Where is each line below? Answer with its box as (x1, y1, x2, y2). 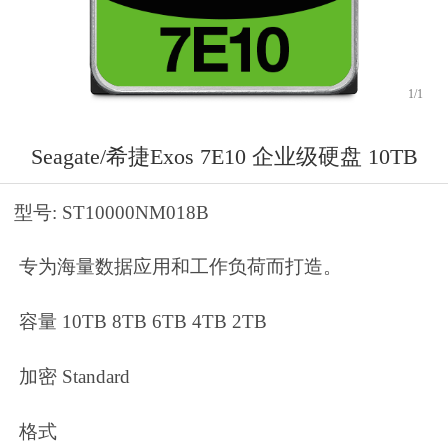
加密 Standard (14, 365, 135, 387)
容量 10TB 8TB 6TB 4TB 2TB (14, 311, 272, 332)
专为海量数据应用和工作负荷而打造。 (14, 256, 347, 278)
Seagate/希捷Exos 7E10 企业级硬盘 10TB (30, 143, 418, 169)
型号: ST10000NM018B (14, 201, 214, 223)
